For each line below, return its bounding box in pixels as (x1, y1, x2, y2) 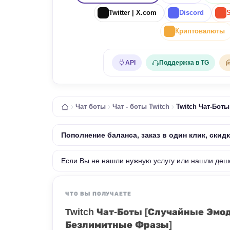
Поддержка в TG (159, 59, 209, 66)
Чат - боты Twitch (112, 103, 169, 110)
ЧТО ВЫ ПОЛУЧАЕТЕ (65, 190, 131, 197)
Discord (179, 9, 204, 16)
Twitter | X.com (108, 9, 157, 16)
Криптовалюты (175, 27, 225, 35)
